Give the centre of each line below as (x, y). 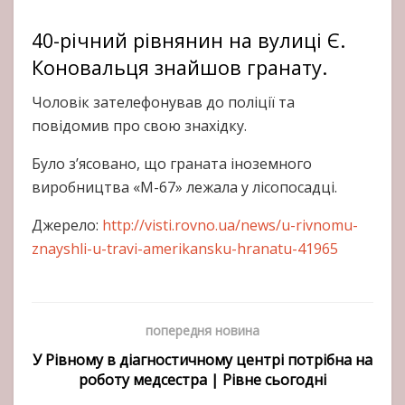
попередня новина (202, 331)
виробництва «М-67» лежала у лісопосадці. (184, 188)
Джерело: (67, 226)
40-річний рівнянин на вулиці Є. (188, 40)
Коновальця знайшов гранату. (179, 67)
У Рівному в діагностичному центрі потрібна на (202, 360)
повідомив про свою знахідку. (139, 126)
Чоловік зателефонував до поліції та (163, 103)
